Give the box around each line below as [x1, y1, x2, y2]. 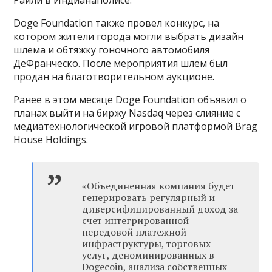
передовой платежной [82, 225, 187, 239]
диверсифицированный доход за [82, 202, 239, 216]
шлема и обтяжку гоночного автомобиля [13, 43, 210, 57]
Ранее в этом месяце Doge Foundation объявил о [13, 93, 247, 107]
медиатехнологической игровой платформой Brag [13, 120, 258, 134]
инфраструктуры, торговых [82, 237, 211, 251]
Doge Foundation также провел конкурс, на [13, 16, 220, 30]
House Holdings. [13, 133, 89, 147]
